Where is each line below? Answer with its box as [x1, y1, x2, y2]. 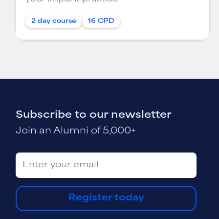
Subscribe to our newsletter [16, 111, 172, 120]
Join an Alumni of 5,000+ [16, 127, 136, 135]
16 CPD [88, 19, 114, 24]
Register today [68, 194, 144, 202]
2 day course [31, 19, 76, 24]
